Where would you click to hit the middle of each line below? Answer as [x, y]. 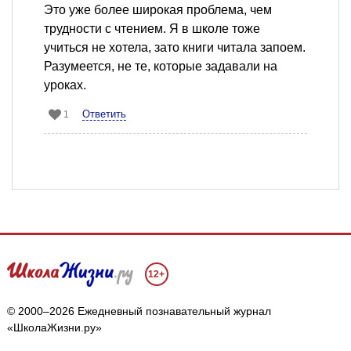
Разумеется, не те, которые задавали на [161, 67]
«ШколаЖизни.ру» [54, 328]
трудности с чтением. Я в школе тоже [152, 29]
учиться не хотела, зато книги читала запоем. [175, 48]
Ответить [104, 114]
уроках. [65, 85]
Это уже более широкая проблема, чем [158, 10]
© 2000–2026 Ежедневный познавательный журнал [139, 311]
